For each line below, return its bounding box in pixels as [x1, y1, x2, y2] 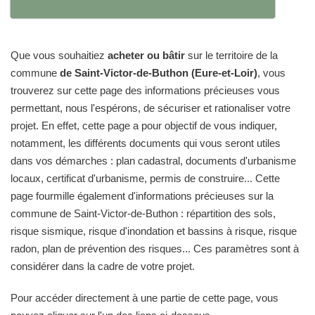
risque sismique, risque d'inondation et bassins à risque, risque [11, 225, 297, 237]
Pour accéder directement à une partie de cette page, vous [11, 292, 278, 304]
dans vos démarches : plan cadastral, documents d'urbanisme [11, 155, 296, 167]
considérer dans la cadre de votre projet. [11, 260, 195, 272]
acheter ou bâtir [108, 49, 185, 61]
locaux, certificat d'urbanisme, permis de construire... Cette [11, 172, 280, 184]
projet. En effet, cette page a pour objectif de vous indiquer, [11, 120, 277, 131]
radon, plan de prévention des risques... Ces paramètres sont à [11, 243, 299, 255]
